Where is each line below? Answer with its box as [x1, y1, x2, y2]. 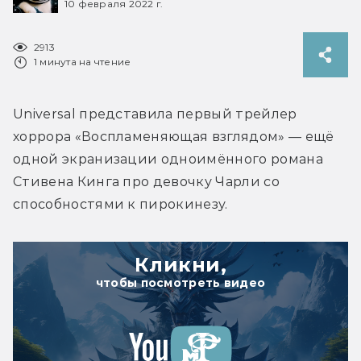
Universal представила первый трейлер [13, 106, 297, 122]
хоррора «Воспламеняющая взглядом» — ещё [13, 128, 334, 144]
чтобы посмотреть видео [95, 275, 266, 290]
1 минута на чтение [34, 55, 131, 68]
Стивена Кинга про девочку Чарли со [13, 173, 280, 189]
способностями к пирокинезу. [13, 196, 228, 212]
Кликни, [134, 252, 227, 276]
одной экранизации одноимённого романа [13, 151, 323, 167]
